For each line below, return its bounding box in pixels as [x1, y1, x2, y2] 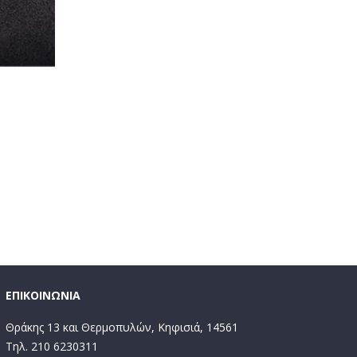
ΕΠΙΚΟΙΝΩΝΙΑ [6, 287, 80, 303]
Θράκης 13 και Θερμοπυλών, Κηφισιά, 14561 [6, 319, 238, 335]
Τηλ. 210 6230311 [6, 338, 98, 354]
